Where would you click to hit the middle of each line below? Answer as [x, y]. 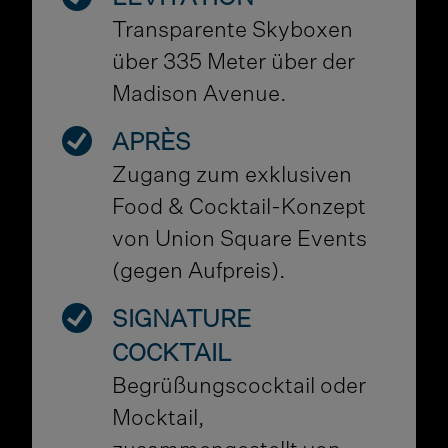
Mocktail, [159, 419]
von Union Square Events [240, 240]
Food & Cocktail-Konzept [239, 208]
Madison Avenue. [200, 95]
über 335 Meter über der [234, 63]
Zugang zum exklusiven [232, 176]
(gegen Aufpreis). [199, 272]
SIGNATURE [182, 320]
